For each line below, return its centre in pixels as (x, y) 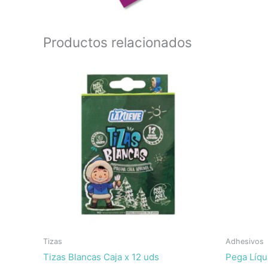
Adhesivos (245, 241)
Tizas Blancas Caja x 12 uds (101, 257)
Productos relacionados (118, 42)
